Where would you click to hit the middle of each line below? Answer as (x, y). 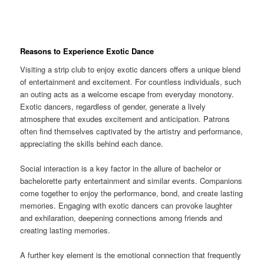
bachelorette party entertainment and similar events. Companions (131, 181)
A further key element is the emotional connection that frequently (131, 255)
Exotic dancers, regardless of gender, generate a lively (113, 107)
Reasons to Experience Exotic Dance (87, 51)
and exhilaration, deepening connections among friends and (121, 218)
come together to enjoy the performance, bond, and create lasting (132, 193)
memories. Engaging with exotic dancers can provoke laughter (126, 206)
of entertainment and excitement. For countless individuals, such (131, 82)
